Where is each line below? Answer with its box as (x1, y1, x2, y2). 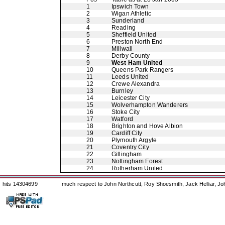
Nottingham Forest (111, 158, 163, 165)
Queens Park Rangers (111, 66, 174, 73)
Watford (111, 116, 133, 123)
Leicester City (111, 94, 150, 101)
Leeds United (111, 73, 149, 80)
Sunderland (111, 17, 145, 24)
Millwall (111, 45, 133, 52)
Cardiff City (111, 130, 143, 137)
